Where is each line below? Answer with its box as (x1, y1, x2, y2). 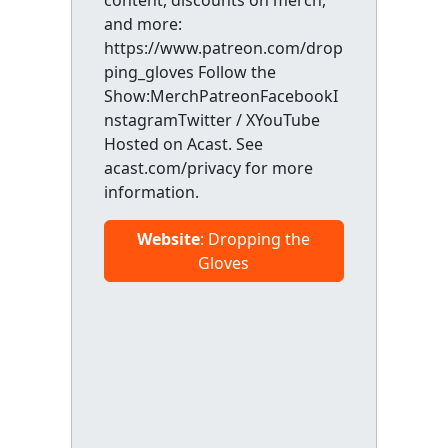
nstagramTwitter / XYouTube (103, 109, 320, 131)
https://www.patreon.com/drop (103, 37, 343, 59)
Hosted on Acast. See (103, 133, 263, 155)
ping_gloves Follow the (103, 61, 276, 83)
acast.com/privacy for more (103, 157, 313, 179)
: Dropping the (200, 228, 311, 250)
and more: (103, 13, 182, 35)
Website (137, 228, 201, 250)
